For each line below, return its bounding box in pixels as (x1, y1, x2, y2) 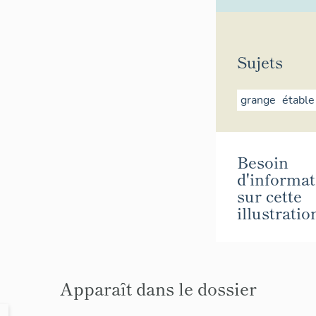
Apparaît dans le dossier (59, 275, 257, 300)
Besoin (237, 150, 288, 173)
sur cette (237, 183, 302, 207)
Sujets (237, 50, 283, 73)
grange (240, 92, 276, 109)
